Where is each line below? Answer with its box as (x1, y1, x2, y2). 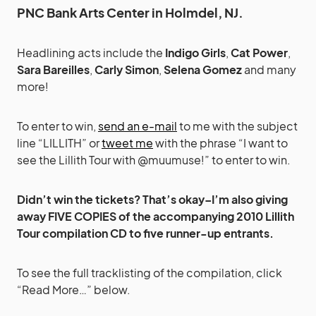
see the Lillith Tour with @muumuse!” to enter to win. (17, 152, 291, 167)
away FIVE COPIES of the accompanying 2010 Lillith (17, 208, 294, 224)
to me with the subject (177, 118, 298, 133)
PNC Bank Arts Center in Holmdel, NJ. (17, 4, 243, 20)
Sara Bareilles (17, 61, 90, 77)
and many (242, 61, 296, 77)
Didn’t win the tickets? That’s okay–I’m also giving (17, 191, 288, 207)
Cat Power (231, 44, 288, 60)
